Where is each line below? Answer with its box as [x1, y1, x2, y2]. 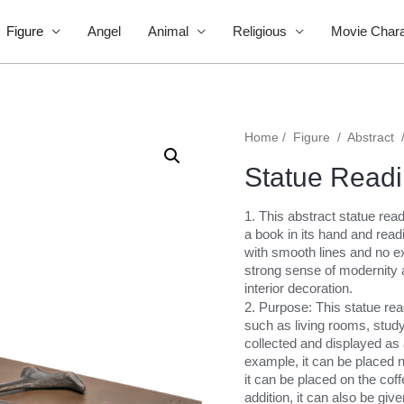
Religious [232, 23, 287, 39]
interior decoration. [243, 280, 353, 296]
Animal [147, 23, 188, 39]
